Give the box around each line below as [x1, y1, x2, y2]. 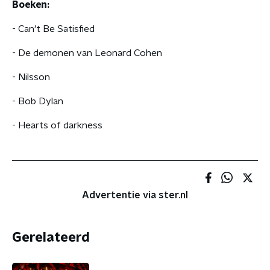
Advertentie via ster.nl [82, 190, 188, 200]
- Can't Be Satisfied [12, 24, 95, 34]
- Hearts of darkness [12, 121, 102, 130]
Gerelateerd [12, 231, 90, 244]
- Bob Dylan [12, 96, 63, 106]
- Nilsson [12, 72, 50, 82]
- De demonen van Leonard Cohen [12, 48, 162, 58]
